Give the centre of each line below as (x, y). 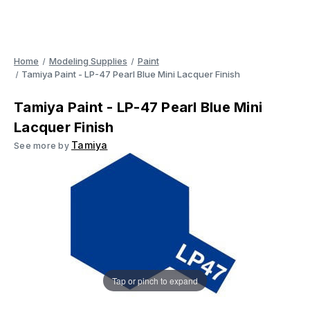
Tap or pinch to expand (155, 280)
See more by (43, 146)
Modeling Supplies (88, 61)
